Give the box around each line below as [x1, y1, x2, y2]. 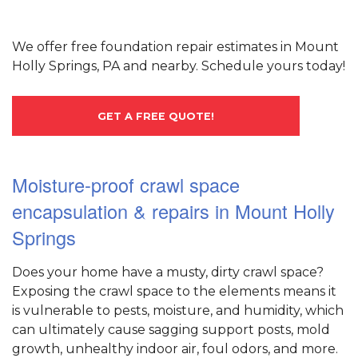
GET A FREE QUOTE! [97, 110, 214, 123]
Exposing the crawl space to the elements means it [12, 284, 336, 300]
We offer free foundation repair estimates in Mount [12, 39, 339, 55]
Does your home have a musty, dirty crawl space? [12, 265, 324, 280]
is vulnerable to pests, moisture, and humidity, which [12, 303, 344, 319]
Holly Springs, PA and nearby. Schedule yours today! [12, 58, 345, 74]
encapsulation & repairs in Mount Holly [12, 197, 335, 225]
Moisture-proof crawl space [12, 171, 240, 199]
